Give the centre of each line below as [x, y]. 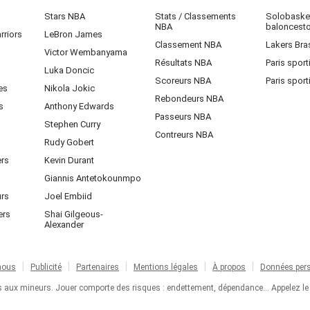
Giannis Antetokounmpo [93, 178]
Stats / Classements [195, 16]
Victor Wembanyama [86, 52]
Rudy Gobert [69, 142]
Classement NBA [188, 45]
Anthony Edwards [79, 106]
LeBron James [73, 34]
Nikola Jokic [70, 88]
